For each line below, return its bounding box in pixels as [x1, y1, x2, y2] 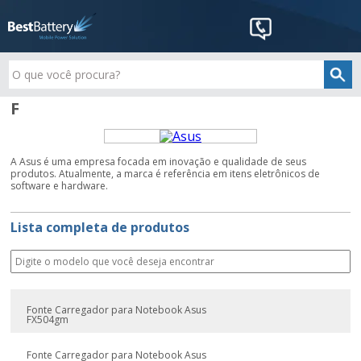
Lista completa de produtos [10, 218, 190, 236]
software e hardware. [10, 179, 109, 193]
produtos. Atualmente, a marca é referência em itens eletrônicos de [10, 167, 321, 180]
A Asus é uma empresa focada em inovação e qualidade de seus [10, 155, 307, 168]
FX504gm [27, 313, 69, 326]
